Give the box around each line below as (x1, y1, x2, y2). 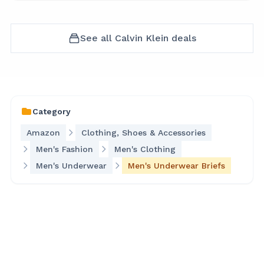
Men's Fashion (36, 144, 93, 154)
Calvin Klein (114, 32, 169, 44)
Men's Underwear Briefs (128, 161, 225, 170)
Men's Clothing (114, 144, 176, 154)
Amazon (27, 128, 60, 137)
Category (32, 107, 71, 116)
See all (80, 32, 115, 44)
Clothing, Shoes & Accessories (81, 128, 206, 137)
